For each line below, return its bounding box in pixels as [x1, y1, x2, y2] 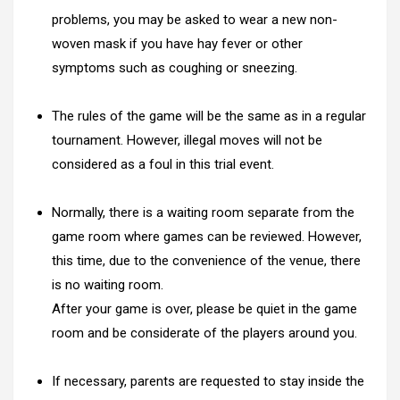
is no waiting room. [52, 276, 163, 293]
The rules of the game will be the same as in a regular [52, 107, 366, 124]
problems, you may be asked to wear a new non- [52, 11, 337, 28]
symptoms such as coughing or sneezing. [52, 59, 297, 76]
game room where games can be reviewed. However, [52, 228, 362, 245]
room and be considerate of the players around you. [52, 324, 357, 341]
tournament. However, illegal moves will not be [52, 131, 322, 148]
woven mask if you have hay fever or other [52, 35, 303, 52]
